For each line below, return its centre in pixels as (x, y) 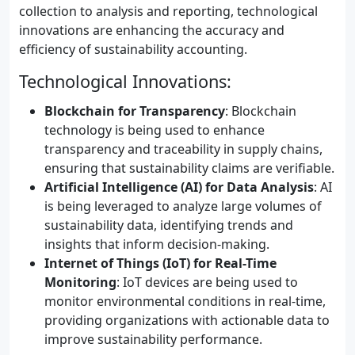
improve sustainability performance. (153, 339)
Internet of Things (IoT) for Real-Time (160, 263)
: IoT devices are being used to (207, 282)
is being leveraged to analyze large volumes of (183, 206)
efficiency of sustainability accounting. (133, 49)
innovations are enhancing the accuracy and (152, 30)
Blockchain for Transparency (135, 111)
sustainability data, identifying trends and (169, 225)
